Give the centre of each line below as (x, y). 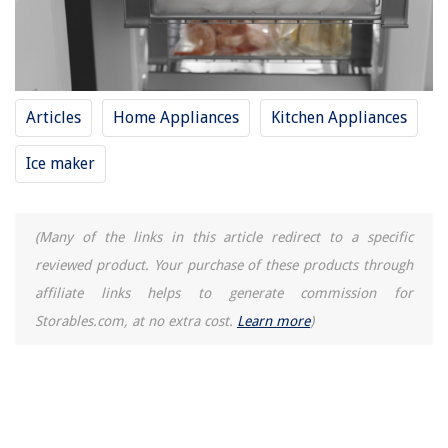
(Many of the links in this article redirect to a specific (224, 237)
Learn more (273, 321)
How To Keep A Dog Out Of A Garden (143, 29)
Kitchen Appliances (339, 117)
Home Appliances (176, 117)
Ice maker (60, 163)
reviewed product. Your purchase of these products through (224, 265)
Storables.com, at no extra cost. (136, 321)
